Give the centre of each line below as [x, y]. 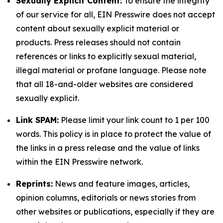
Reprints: [34, 184]
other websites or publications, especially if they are [115, 212]
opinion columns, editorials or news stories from [106, 198]
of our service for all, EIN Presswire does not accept [115, 14]
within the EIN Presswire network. [79, 162]
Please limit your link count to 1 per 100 [134, 120]
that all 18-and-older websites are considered [105, 84]
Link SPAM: [37, 120]
